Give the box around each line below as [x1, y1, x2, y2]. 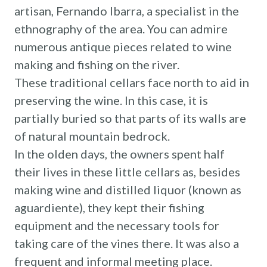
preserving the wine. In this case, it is [14, 92, 208, 107]
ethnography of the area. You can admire [14, 21, 228, 36]
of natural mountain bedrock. [14, 128, 170, 143]
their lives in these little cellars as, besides [14, 164, 240, 179]
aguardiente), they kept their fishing [14, 200, 204, 215]
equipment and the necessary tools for [14, 218, 219, 232]
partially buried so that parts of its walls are [14, 110, 246, 125]
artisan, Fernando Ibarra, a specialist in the [14, 3, 239, 18]
